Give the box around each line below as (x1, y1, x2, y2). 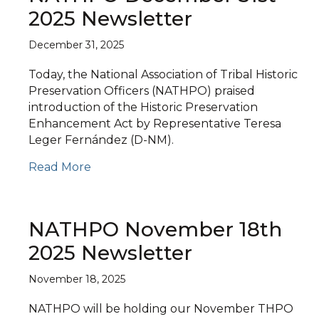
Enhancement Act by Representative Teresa (28, 117, 281, 130)
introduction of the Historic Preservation (28, 100, 258, 114)
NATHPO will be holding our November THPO (28, 302, 293, 315)
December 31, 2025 (28, 38, 124, 51)
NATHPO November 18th (28, 217, 282, 241)
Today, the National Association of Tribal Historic (28, 68, 298, 81)
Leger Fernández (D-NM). (28, 133, 174, 147)
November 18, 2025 (28, 273, 125, 286)
